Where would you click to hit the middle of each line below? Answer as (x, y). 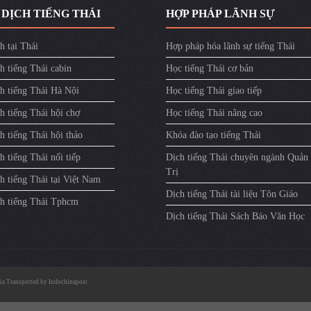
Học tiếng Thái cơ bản (210, 68)
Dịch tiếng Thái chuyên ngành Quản (237, 157)
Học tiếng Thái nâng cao (214, 112)
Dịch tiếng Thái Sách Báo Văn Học (235, 216)
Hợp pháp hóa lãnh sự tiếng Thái (230, 46)
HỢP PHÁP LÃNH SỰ (220, 13)
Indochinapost (68, 281)
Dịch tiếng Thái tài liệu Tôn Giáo (232, 194)
